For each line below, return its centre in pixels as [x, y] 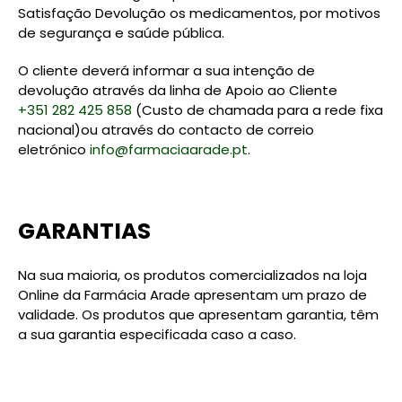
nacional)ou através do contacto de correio [166, 130]
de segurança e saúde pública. [121, 33]
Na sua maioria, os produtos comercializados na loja [192, 275]
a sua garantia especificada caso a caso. [157, 334]
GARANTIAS [84, 231]
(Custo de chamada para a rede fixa [258, 110]
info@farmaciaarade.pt [169, 149]
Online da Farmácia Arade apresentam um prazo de [192, 295]
